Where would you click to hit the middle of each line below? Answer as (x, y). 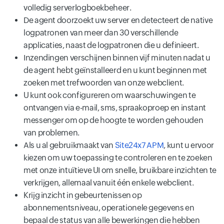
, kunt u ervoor (189, 145)
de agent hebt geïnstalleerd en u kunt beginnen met (115, 70)
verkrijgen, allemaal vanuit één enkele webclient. (109, 182)
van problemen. (51, 132)
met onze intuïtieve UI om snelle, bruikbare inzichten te (120, 170)
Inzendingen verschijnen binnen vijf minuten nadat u (117, 57)
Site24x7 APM (139, 145)
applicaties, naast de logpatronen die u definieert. (111, 45)
